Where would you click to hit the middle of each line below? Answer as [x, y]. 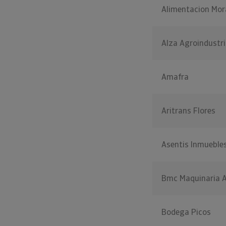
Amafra [175, 77]
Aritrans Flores [188, 111]
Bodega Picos [186, 212]
